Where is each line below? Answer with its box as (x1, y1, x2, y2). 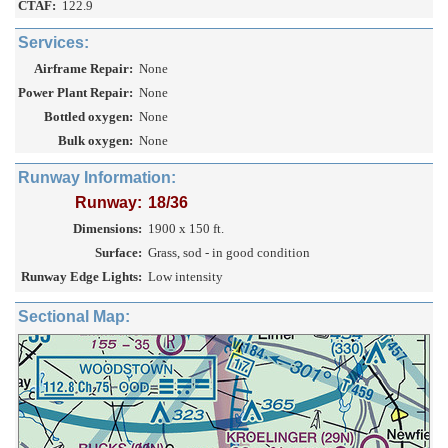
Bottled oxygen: (44, 109, 133, 125)
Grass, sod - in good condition (148, 245, 310, 261)
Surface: (95, 245, 142, 261)
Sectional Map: (18, 308, 130, 326)
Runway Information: (18, 169, 176, 187)
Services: (18, 34, 89, 52)
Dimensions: (73, 221, 142, 237)
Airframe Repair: (34, 61, 133, 77)
